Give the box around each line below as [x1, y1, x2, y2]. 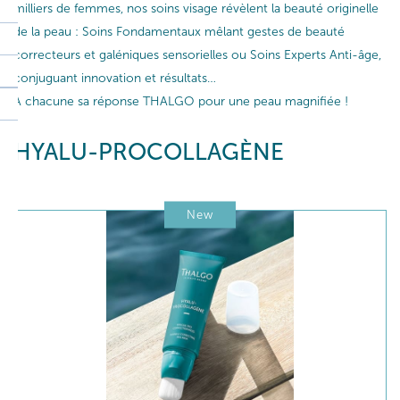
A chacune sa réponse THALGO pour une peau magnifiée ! [13, 94, 348, 109]
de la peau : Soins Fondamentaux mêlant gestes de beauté [13, 24, 345, 39]
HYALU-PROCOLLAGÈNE [13, 138, 284, 166]
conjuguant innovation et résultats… [13, 71, 216, 86]
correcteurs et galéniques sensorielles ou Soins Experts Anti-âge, [13, 47, 381, 62]
